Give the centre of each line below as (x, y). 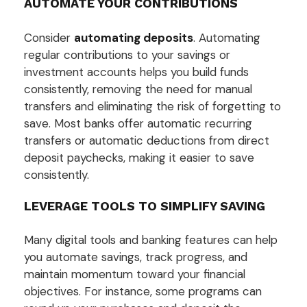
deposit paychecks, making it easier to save (139, 157)
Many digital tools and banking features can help (151, 240)
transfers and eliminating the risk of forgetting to (152, 106)
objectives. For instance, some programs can (143, 291)
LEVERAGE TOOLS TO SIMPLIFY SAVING (145, 206)
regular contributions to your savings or (127, 54)
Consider (49, 37)
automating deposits (134, 37)
